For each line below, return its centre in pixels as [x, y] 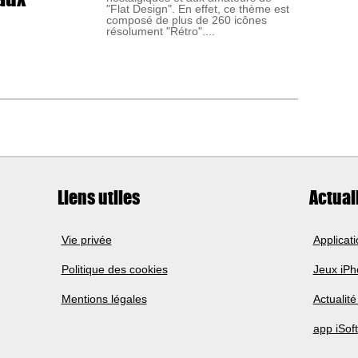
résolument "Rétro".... [161, 32]
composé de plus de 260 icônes [187, 20]
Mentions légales [104, 298]
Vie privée [86, 239]
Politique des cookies [114, 269]
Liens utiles [98, 197]
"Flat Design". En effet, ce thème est [198, 9]
